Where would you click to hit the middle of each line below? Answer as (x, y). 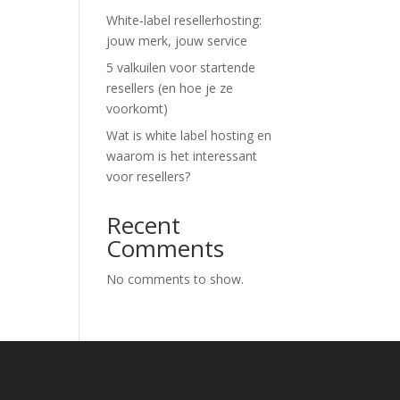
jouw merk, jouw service (177, 41)
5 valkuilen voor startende (181, 67)
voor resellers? (149, 176)
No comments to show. (175, 279)
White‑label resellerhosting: (184, 20)
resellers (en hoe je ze (170, 88)
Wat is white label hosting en (189, 135)
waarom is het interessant (182, 156)
